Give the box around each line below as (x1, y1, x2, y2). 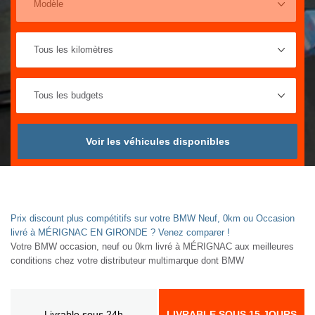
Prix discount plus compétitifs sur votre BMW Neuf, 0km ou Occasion (11, 212, 295, 224)
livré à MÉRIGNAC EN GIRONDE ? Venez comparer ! (11, 226, 230, 238)
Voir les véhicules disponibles (85, 135, 230, 147)
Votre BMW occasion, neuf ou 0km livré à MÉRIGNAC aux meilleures (11, 240, 294, 252)
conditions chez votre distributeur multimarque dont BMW (11, 255, 244, 266)
